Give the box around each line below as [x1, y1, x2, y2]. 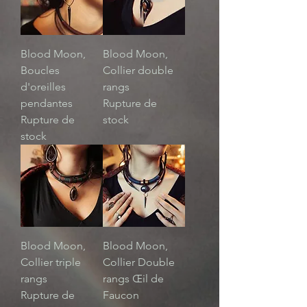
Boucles [21, 64, 60, 77]
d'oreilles [21, 80, 66, 94]
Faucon [103, 288, 139, 302]
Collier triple [21, 256, 81, 269]
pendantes [21, 97, 73, 110]
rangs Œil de [103, 272, 164, 286]
